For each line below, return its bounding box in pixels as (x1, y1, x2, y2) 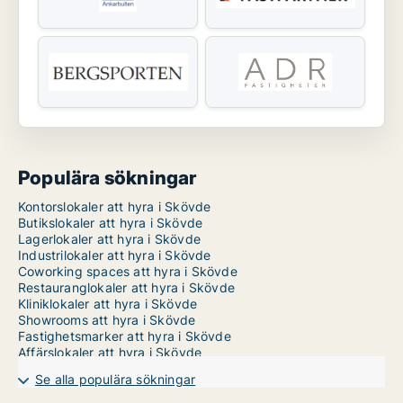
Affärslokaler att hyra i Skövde (18, 345, 202, 361)
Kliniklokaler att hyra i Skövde (18, 296, 198, 312)
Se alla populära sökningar (35, 372, 196, 388)
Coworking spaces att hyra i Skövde (18, 264, 237, 280)
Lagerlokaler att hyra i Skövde (18, 231, 201, 247)
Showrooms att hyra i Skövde (18, 312, 196, 328)
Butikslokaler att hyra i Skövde (18, 215, 203, 231)
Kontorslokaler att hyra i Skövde (18, 199, 211, 215)
